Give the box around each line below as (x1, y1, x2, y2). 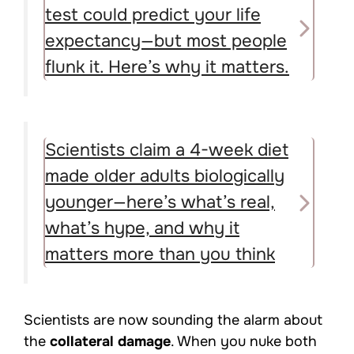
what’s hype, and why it (45, 217, 239, 240)
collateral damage (50, 332, 171, 350)
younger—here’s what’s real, (45, 191, 275, 214)
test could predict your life (45, 4, 261, 27)
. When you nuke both (171, 332, 317, 350)
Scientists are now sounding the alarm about (24, 311, 322, 329)
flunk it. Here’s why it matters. (45, 56, 289, 79)
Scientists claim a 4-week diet (45, 139, 288, 162)
